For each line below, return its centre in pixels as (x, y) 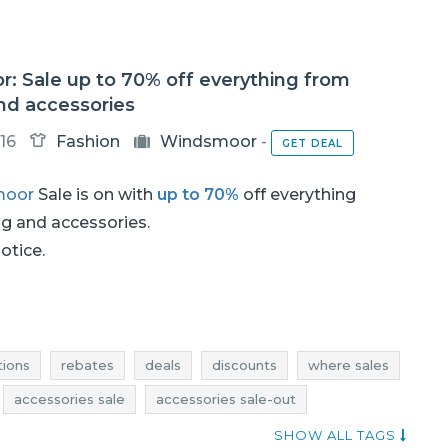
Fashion (87, 141)
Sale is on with (95, 194)
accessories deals (271, 433)
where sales (348, 365)
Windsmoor (208, 141)
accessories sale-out (226, 399)
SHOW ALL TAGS (337, 435)
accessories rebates (111, 433)
